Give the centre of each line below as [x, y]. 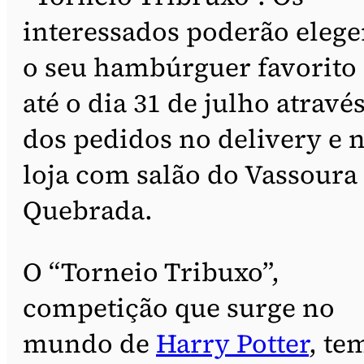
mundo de [89, 343]
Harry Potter [232, 343]
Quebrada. [88, 210]
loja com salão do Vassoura [190, 174]
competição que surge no [179, 308]
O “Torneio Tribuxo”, [151, 272]
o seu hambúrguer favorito [190, 67]
